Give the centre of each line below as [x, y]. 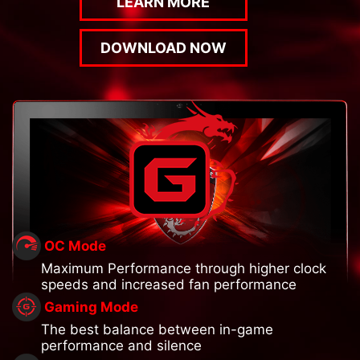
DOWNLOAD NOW [163, 47]
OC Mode [75, 246]
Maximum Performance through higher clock [184, 269]
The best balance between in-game [157, 330]
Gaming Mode [91, 307]
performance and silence [121, 346]
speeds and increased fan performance [169, 285]
